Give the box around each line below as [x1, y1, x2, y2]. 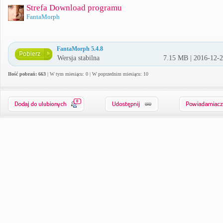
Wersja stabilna [57, 54, 100, 62]
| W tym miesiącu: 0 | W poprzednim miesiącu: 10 [46, 71, 148, 77]
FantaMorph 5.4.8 [57, 45, 103, 52]
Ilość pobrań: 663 [8, 71, 46, 77]
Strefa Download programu [26, 3, 122, 12]
